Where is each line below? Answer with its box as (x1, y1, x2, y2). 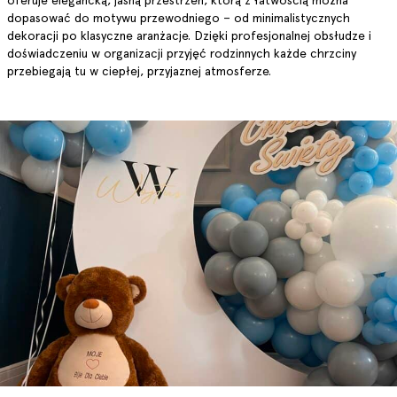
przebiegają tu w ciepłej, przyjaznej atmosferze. (7, 64, 271, 78)
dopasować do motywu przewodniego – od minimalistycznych (7, 11, 350, 25)
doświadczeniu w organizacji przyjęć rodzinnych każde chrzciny (7, 46, 356, 60)
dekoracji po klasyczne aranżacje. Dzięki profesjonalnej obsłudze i (7, 28, 371, 43)
